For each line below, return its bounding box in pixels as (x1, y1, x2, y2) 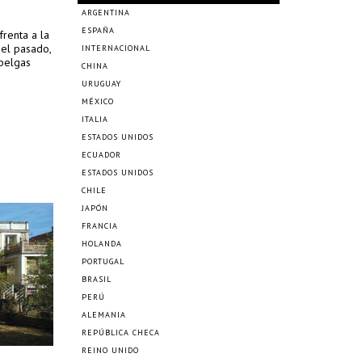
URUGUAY (82, 78, 121, 89)
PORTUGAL (82, 256, 124, 267)
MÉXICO (82, 96, 114, 107)
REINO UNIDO (82, 345, 139, 356)
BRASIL (82, 274, 112, 284)
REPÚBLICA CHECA (82, 327, 160, 338)
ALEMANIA (82, 309, 126, 320)
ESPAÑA (82, 25, 115, 36)
